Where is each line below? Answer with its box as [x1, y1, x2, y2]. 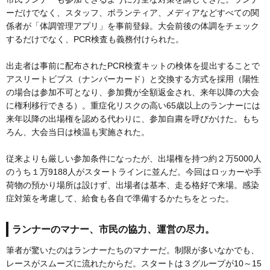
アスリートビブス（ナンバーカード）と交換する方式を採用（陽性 [6, 74, 259, 84]
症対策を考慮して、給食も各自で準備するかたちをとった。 [6, 193, 234, 203]
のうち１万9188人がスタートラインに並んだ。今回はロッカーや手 [6, 166, 262, 177]
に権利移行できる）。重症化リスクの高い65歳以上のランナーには [6, 100, 260, 110]
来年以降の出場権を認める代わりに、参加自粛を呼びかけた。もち [6, 113, 259, 124]
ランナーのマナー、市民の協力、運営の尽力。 [12, 224, 215, 234]
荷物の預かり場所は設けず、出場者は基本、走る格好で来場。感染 [6, 180, 259, 190]
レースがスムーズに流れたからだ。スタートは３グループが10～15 [6, 258, 262, 268]
